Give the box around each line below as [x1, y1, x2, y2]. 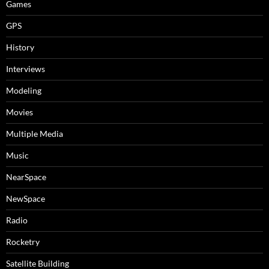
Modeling [6, 85, 41, 95]
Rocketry [6, 237, 40, 247]
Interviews [6, 64, 45, 74]
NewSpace [6, 193, 45, 204]
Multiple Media [6, 128, 63, 139]
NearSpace [6, 172, 46, 182]
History [6, 42, 34, 52]
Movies [6, 107, 33, 117]
